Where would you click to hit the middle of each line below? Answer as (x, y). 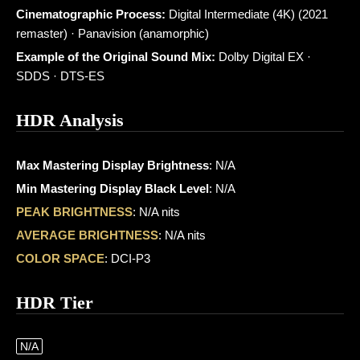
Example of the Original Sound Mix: (116, 57)
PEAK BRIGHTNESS (74, 212)
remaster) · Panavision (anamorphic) (112, 33)
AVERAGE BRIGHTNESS (87, 235)
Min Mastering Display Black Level (112, 188)
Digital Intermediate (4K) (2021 (247, 14)
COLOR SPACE (60, 258)
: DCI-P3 (127, 258)
